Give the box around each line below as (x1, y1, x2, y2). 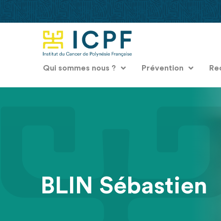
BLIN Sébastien (40, 174, 207, 198)
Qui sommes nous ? (43, 64, 116, 72)
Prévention (142, 64, 184, 72)
